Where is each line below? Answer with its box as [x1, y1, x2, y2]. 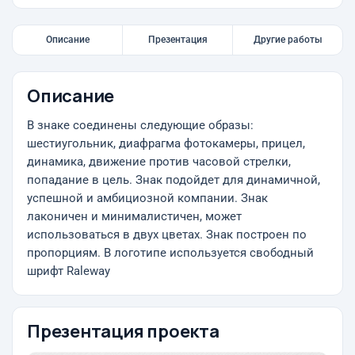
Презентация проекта [27, 319, 219, 343]
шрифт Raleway [27, 265, 110, 278]
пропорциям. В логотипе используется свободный [27, 246, 314, 260]
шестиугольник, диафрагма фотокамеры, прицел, [27, 137, 305, 151]
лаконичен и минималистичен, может [27, 210, 242, 223]
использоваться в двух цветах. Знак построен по [27, 228, 307, 242]
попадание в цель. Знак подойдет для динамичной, [27, 174, 320, 187]
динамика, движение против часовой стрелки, [27, 155, 291, 169]
